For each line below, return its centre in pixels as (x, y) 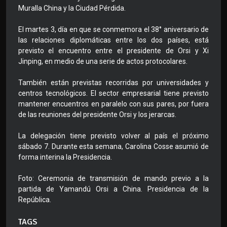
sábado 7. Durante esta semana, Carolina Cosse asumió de (113, 147)
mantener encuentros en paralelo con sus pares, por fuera (113, 104)
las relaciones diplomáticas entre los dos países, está (113, 40)
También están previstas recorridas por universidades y (113, 83)
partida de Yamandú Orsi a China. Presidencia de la (113, 189)
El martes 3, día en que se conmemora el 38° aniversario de (113, 30)
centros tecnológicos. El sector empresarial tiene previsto (113, 93)
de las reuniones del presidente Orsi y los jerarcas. (97, 115)
